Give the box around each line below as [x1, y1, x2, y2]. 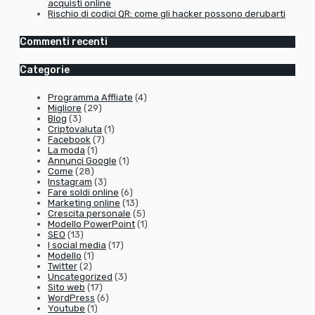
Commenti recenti [20, 35, 108, 48]
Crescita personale [48, 208, 131, 219]
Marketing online [48, 198, 120, 209]
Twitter [48, 261, 77, 272]
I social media [48, 240, 106, 251]
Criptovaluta [48, 124, 102, 135]
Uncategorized [48, 271, 112, 283]
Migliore [48, 103, 82, 114]
